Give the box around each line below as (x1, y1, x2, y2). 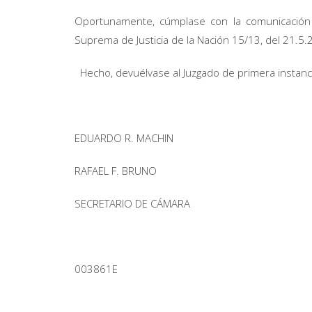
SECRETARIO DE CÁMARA (75, 196, 190, 210)
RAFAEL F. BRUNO (75, 164, 157, 178)
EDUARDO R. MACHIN (75, 131, 173, 145)
